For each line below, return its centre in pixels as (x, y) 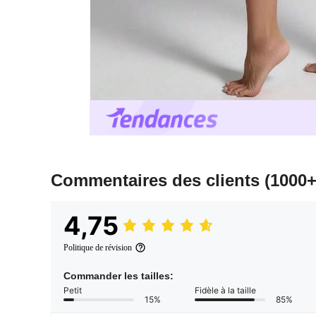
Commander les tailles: (119, 276)
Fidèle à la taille (225, 291)
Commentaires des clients (158, 181)
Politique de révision (98, 248)
